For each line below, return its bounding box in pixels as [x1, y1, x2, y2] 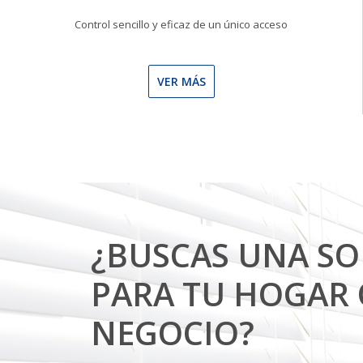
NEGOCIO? [91, 310, 254, 355]
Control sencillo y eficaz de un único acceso [75, 17, 288, 32]
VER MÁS [156, 74, 206, 89]
